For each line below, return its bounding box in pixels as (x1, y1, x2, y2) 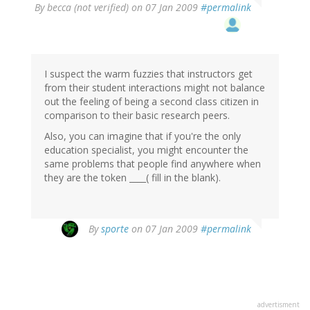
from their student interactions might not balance (44, 81, 265, 95)
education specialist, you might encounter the (44, 143, 248, 157)
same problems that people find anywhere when (44, 157, 261, 171)
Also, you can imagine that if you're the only (44, 129, 241, 143)
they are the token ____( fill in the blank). (44, 171, 221, 185)
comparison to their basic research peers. (44, 109, 230, 122)
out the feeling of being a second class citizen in (44, 95, 259, 109)
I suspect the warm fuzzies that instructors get (44, 67, 253, 81)
